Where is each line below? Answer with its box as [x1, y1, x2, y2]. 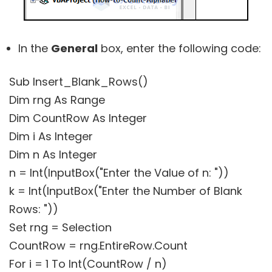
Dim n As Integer [9, 146, 97, 162]
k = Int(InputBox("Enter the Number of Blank [9, 183, 242, 199]
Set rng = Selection [9, 219, 112, 235]
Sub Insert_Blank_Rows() [9, 73, 148, 89]
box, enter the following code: [98, 40, 261, 56]
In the [18, 40, 51, 56]
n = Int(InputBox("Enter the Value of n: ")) [9, 165, 229, 180]
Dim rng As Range [9, 92, 105, 107]
